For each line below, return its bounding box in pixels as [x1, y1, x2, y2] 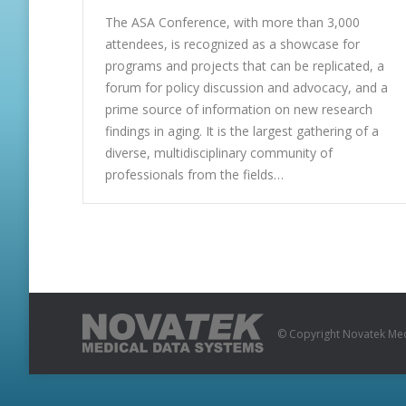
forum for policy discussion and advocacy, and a [105, 79, 388, 96]
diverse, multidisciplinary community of [105, 144, 333, 161]
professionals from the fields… [105, 166, 284, 183]
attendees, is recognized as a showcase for [105, 35, 360, 53]
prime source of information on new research [105, 101, 372, 118]
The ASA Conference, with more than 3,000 [105, 14, 360, 31]
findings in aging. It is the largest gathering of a [105, 122, 379, 140]
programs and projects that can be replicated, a [105, 57, 384, 74]
